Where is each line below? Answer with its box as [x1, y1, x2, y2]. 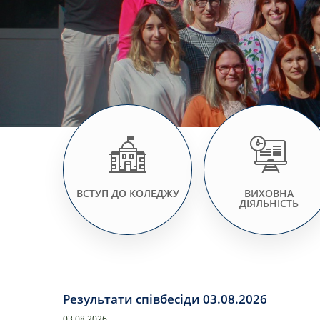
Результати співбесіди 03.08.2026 [63, 291, 267, 308]
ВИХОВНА [244, 186, 294, 200]
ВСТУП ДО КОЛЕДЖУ [76, 186, 179, 200]
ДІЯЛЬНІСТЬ [239, 196, 299, 210]
